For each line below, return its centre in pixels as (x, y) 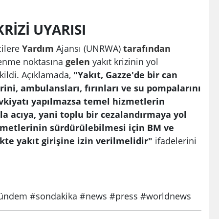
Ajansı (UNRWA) (88, 48)
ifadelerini (175, 141)
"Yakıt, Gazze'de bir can (124, 75)
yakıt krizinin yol (124, 62)
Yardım (38, 48)
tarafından (147, 48)
